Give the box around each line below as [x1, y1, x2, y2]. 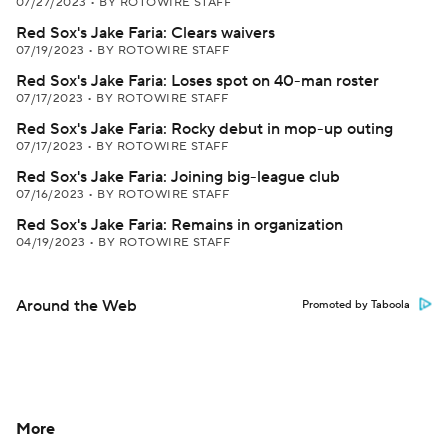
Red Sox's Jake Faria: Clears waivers [16, 23, 275, 43]
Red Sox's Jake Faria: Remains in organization [16, 215, 343, 235]
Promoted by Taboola [302, 298, 410, 312]
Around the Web [16, 296, 137, 316]
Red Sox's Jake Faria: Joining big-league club [16, 167, 340, 187]
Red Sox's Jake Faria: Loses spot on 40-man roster [16, 71, 379, 91]
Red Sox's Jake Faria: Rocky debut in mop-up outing [16, 119, 393, 139]
